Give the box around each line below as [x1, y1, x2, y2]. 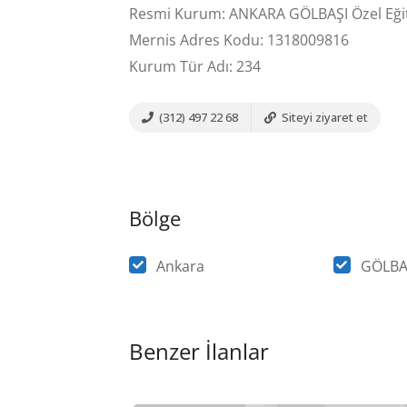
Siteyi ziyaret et [279, 108, 368, 125]
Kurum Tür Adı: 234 [129, 55, 261, 76]
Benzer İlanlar [129, 335, 269, 366]
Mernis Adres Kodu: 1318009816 [129, 29, 349, 50]
